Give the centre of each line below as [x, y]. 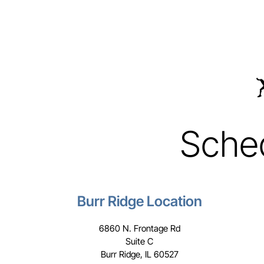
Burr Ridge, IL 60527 [139, 254]
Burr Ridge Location [139, 201]
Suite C [139, 241]
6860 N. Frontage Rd [139, 228]
